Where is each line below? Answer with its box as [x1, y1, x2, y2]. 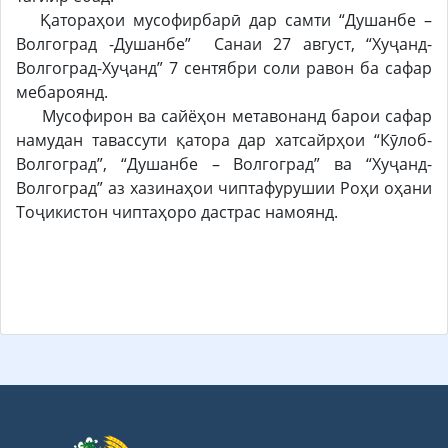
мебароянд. [16, 80, 112, 103]
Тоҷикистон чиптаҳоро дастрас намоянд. [16, 200, 338, 223]
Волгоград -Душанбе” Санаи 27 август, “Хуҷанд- [16, 32, 432, 55]
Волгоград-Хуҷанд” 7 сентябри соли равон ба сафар [16, 56, 432, 79]
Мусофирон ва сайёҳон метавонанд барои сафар [16, 104, 432, 127]
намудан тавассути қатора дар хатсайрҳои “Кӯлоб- [16, 128, 432, 151]
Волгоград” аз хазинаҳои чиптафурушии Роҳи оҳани [16, 176, 432, 199]
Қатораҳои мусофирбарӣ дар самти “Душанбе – [16, 8, 432, 31]
